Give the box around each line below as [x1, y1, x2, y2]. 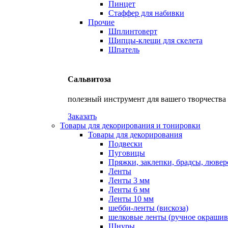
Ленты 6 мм [108, 185, 150, 194]
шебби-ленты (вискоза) [108, 203, 188, 212]
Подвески [108, 139, 142, 148]
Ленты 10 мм [108, 194, 154, 203]
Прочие [88, 18, 115, 27]
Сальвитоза [68, 74, 111, 83]
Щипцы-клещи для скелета [108, 36, 203, 45]
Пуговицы [108, 148, 145, 157]
